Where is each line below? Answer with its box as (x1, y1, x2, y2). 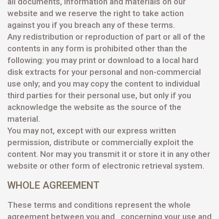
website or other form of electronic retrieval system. (7, 161, 204, 171)
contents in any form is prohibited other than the (7, 44, 187, 53)
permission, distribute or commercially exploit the (7, 137, 194, 147)
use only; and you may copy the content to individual (7, 79, 200, 88)
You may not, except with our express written (7, 126, 176, 135)
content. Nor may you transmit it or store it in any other (7, 149, 210, 159)
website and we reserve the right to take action (7, 8, 184, 18)
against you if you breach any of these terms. (7, 20, 175, 30)
